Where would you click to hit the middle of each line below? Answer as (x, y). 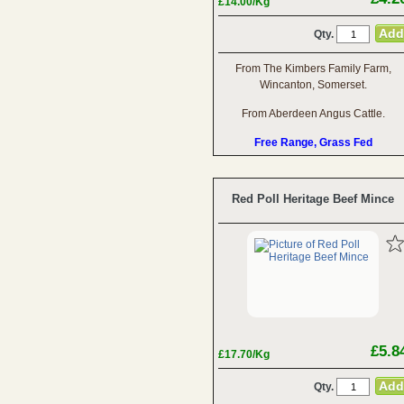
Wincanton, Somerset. (313, 85)
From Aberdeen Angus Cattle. (313, 114)
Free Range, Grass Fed (313, 142)
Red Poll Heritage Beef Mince (313, 199)
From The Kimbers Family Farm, (313, 69)
